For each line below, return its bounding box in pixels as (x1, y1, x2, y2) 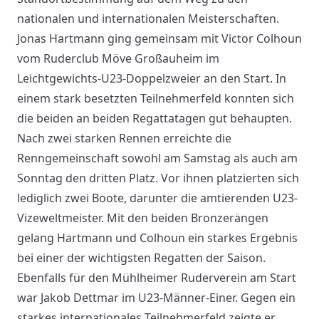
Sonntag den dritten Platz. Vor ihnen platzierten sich (17, 170, 299, 187)
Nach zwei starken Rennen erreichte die (17, 130, 231, 147)
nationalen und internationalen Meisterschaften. (17, 11, 279, 27)
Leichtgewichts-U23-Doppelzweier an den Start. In (17, 70, 286, 87)
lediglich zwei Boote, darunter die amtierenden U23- (17, 190, 298, 206)
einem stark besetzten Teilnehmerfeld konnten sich (17, 90, 294, 107)
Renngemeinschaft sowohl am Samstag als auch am (17, 150, 298, 167)
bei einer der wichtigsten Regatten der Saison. (17, 250, 266, 266)
